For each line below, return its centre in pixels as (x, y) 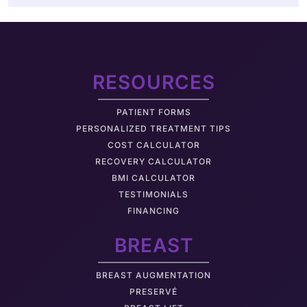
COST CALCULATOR (153, 145)
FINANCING (153, 210)
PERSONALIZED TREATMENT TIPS (153, 128)
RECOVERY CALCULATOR (153, 161)
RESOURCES (153, 82)
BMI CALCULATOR (153, 177)
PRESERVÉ (153, 291)
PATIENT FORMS (153, 112)
